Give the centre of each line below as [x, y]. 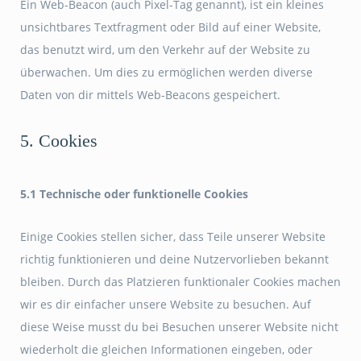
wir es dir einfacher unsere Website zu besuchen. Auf [166, 304]
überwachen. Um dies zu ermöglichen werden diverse [166, 72]
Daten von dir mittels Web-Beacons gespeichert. [150, 95]
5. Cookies [59, 141]
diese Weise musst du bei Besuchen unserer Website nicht [179, 327]
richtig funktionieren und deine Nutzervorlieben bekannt [174, 259]
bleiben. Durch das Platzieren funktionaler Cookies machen [180, 282]
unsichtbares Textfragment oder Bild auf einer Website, [170, 27]
